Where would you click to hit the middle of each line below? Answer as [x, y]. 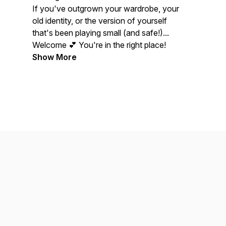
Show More [54, 57]
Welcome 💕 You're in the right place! [100, 45]
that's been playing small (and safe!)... [101, 33]
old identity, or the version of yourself [100, 21]
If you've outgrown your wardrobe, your [106, 9]
